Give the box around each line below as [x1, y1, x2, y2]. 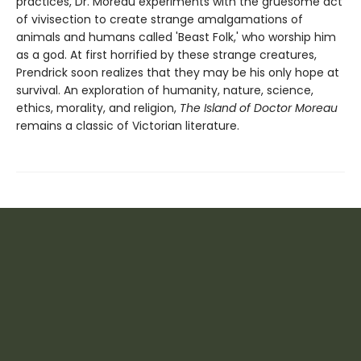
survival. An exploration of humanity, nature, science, [16, 81, 313, 98]
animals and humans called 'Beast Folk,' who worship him [16, 28, 336, 45]
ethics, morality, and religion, [16, 99, 180, 116]
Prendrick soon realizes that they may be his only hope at [16, 64, 339, 81]
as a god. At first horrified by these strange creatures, [16, 46, 317, 63]
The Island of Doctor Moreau [180, 99, 338, 116]
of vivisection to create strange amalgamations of [16, 10, 303, 27]
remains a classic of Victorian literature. [16, 117, 246, 134]
